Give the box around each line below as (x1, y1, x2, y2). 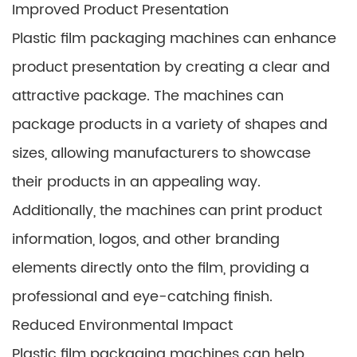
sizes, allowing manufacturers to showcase (12, 142, 311, 165)
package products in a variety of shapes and (12, 113, 328, 136)
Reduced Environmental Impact (12, 314, 233, 337)
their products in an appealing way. (12, 171, 261, 194)
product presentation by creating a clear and (12, 56, 330, 79)
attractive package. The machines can (12, 84, 284, 108)
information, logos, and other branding (12, 228, 280, 251)
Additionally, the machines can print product (12, 199, 322, 222)
